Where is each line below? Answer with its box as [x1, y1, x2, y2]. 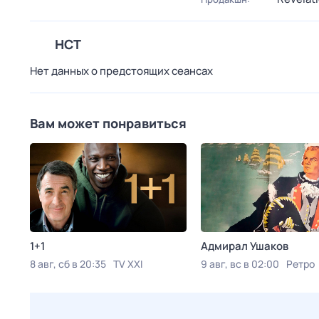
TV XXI [113, 257, 142, 271]
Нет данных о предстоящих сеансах [30, 63, 213, 78]
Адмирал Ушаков [201, 239, 288, 253]
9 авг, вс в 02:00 [201, 257, 279, 271]
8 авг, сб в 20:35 [30, 257, 106, 271]
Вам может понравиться [30, 115, 187, 132]
